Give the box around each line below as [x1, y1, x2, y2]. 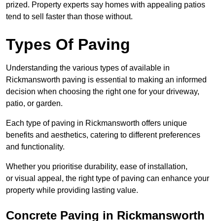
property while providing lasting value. [6, 186, 138, 195]
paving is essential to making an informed [62, 75, 207, 84]
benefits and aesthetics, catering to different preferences [6, 131, 200, 140]
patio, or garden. [6, 99, 63, 108]
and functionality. [6, 143, 65, 151]
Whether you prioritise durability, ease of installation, [6, 162, 187, 171]
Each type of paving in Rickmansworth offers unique [6, 119, 187, 128]
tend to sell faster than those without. [6, 12, 133, 21]
